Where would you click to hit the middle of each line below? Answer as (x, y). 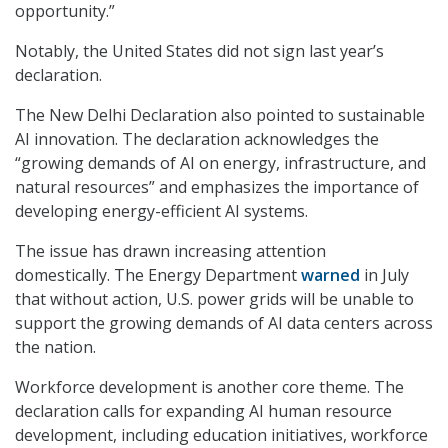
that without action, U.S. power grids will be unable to (214, 299)
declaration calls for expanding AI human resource (203, 411)
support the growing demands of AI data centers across (224, 323)
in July (384, 275)
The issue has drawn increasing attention (170, 251)
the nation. (55, 347)
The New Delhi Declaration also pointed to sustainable (220, 115)
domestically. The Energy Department (158, 275)
